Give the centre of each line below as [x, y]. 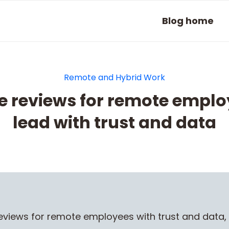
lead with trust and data [114, 122]
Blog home [188, 21]
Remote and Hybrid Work [114, 77]
